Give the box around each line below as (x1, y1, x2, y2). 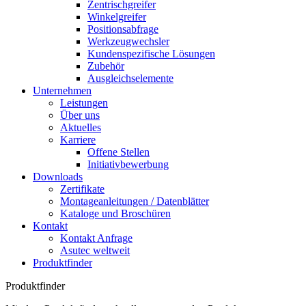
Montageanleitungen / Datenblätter (60, 195, 209, 207)
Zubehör (87, 60, 124, 72)
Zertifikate (60, 183, 105, 195)
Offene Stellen (87, 146, 150, 158)
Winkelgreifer (87, 11, 146, 23)
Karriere (60, 134, 96, 145)
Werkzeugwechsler (87, 36, 169, 47)
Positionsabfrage (87, 23, 158, 35)
